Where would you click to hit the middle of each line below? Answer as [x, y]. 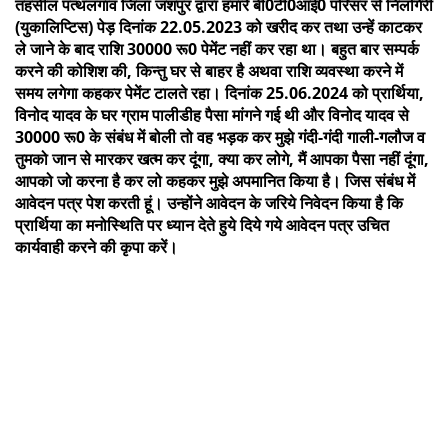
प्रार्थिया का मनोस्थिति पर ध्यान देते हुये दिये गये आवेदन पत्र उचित [202, 224]
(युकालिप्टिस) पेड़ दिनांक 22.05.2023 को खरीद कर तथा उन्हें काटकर [218, 26]
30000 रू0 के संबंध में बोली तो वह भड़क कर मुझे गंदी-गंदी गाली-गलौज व [220, 136]
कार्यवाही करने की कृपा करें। [96, 246]
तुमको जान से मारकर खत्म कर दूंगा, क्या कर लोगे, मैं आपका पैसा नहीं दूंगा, [222, 158]
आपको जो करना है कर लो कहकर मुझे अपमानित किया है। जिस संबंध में [215, 180]
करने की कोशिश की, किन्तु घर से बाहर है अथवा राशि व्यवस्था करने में [209, 70]
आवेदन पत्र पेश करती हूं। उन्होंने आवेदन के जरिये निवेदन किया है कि [209, 202]
